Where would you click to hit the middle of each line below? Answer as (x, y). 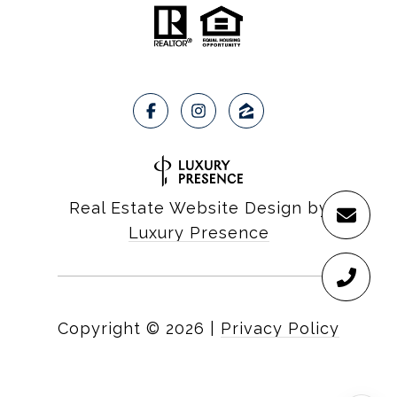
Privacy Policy (280, 329)
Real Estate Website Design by (198, 208)
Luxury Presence (198, 233)
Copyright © (109, 329)
